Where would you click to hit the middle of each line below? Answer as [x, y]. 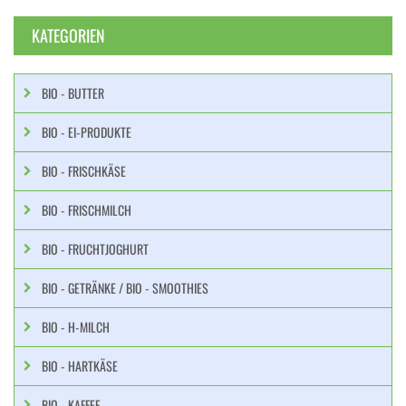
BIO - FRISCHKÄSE [84, 171]
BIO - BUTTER [73, 93]
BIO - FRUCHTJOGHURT [95, 249]
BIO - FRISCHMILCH [87, 210]
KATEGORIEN [68, 35]
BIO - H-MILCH [76, 327]
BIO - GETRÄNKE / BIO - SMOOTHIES [125, 288]
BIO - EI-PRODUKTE [87, 132]
